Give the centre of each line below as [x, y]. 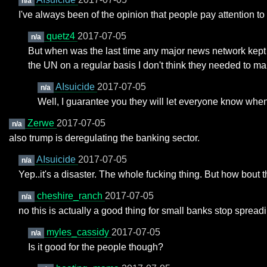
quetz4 [62, 36]
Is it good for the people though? [96, 247]
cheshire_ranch [71, 196]
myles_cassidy [79, 232]
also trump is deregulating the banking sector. [104, 138]
